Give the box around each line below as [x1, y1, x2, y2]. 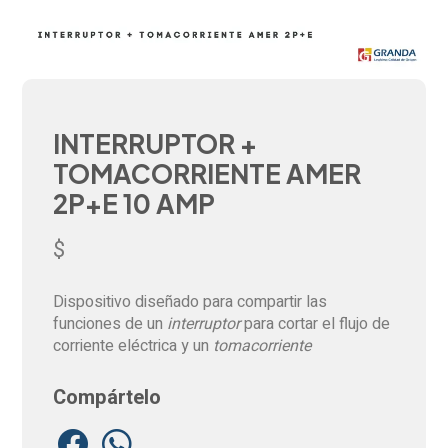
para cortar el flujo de [239, 312, 390, 337]
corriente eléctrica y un [52, 334, 213, 359]
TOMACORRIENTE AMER [52, 157, 361, 191]
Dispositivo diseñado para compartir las [52, 290, 327, 315]
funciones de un [52, 312, 167, 337]
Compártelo [52, 383, 161, 413]
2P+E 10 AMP [52, 187, 215, 221]
